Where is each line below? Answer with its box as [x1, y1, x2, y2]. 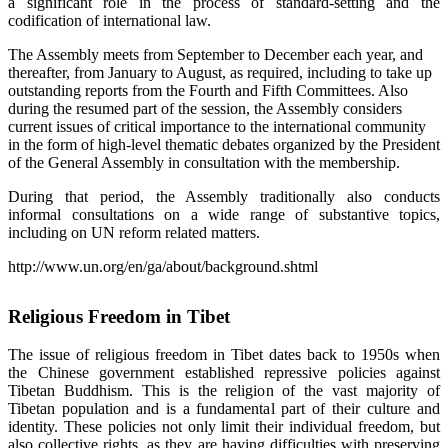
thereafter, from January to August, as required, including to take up [8, 63, 432, 81]
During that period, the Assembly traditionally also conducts [8, 187, 440, 205]
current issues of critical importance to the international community [8, 117, 426, 135]
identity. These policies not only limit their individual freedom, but [8, 418, 440, 436]
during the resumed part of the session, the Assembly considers [8, 99, 402, 117]
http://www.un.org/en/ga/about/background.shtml [8, 257, 318, 275]
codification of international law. [8, 11, 211, 29]
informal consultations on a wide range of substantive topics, [8, 205, 440, 223]
